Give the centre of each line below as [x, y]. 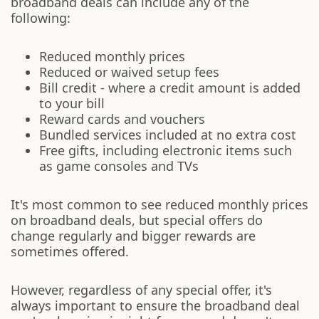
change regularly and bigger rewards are [133, 236]
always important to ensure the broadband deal [155, 305]
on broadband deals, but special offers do [137, 220]
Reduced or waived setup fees [129, 72]
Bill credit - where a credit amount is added [170, 88]
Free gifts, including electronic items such [166, 150]
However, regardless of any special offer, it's [141, 290]
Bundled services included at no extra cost [168, 135]
